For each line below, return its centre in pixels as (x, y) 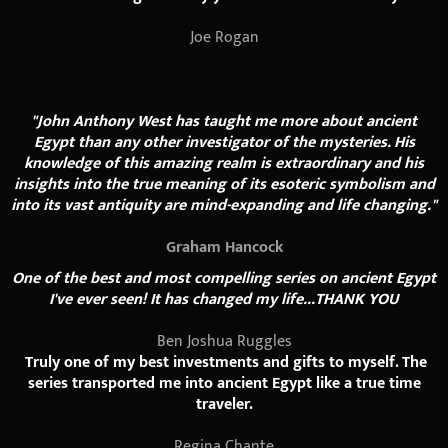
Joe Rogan (224, 37)
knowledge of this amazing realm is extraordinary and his (224, 163)
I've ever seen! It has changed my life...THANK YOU (224, 299)
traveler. (224, 404)
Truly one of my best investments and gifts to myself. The (224, 362)
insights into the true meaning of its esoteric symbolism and (224, 184)
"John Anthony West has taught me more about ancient (224, 121)
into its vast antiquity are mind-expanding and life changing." (224, 205)
